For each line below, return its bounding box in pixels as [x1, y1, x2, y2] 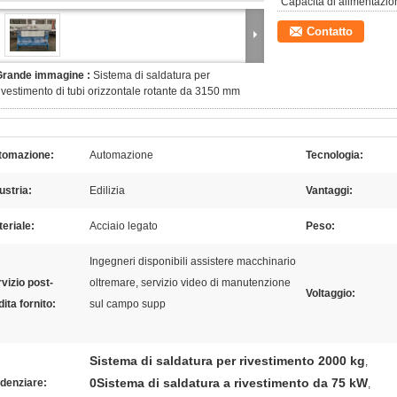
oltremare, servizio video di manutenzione [90, 276, 291, 289]
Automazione [90, 149, 153, 161]
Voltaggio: [306, 287, 355, 300]
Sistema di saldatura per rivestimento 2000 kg [90, 354, 365, 368]
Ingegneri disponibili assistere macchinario [90, 255, 296, 268]
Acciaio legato [90, 220, 158, 232]
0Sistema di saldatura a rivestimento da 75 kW [90, 376, 368, 390]
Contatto [307, 25, 353, 38]
